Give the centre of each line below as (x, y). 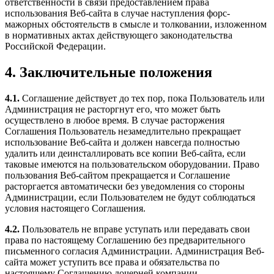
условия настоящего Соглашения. (75, 209)
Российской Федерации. (55, 46)
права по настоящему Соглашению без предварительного (125, 240)
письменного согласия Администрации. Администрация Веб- (135, 251)
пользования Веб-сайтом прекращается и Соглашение (117, 176)
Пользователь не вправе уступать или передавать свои (135, 229)
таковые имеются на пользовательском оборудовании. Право (132, 165)
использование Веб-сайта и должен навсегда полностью (122, 143)
